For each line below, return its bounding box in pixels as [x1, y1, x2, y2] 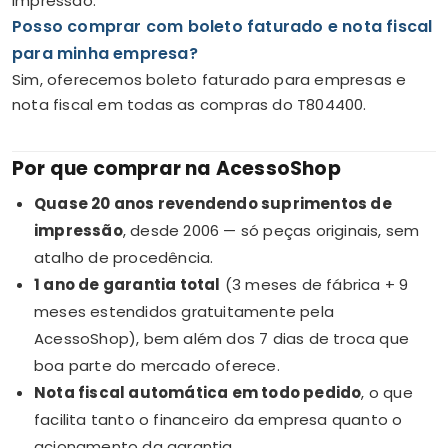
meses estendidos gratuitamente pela [34, 300, 334, 322]
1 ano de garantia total [34, 273, 221, 295]
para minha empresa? [12, 41, 198, 65]
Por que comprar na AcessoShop [12, 154, 341, 182]
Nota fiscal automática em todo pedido [34, 381, 362, 403]
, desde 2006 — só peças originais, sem [122, 219, 420, 241]
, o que [361, 381, 413, 403]
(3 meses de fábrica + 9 [220, 273, 409, 295]
